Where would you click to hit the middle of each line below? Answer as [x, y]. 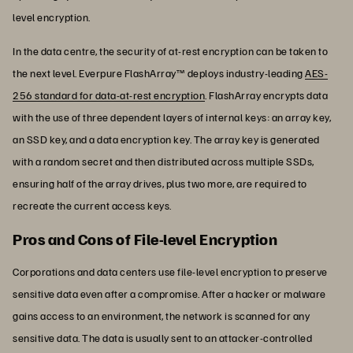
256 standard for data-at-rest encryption [109, 95]
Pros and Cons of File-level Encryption [145, 238]
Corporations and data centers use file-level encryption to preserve [170, 271]
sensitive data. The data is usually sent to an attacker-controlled [162, 337]
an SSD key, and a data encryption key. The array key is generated [166, 139]
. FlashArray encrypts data [266, 95]
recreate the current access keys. [93, 205]
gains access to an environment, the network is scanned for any [161, 315]
